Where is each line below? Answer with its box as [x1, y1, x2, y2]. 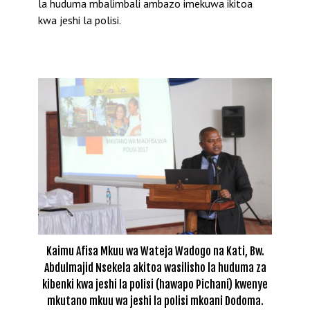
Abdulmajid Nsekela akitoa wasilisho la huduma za [44, 261, 266, 275]
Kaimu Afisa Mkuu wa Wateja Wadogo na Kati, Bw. [46, 244, 264, 259]
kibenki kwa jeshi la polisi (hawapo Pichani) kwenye [42, 277, 268, 292]
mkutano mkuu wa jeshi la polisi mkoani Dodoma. [46, 294, 264, 309]
